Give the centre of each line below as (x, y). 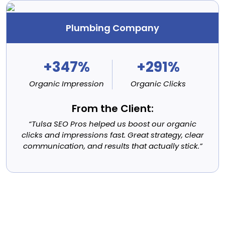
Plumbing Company (113, 28)
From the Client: (113, 108)
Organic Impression (66, 83)
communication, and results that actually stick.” (113, 146)
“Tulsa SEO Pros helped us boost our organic (113, 124)
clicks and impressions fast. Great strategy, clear (113, 135)
